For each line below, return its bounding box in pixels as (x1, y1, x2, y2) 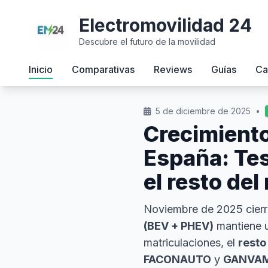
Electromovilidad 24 (79, 14, 252, 36)
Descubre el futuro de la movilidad (79, 36, 215, 47)
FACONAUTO (144, 253, 211, 266)
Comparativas (72, 63, 135, 75)
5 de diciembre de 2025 (156, 106, 251, 116)
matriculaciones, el (144, 236, 238, 249)
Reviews (154, 63, 192, 75)
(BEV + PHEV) (144, 220, 214, 232)
